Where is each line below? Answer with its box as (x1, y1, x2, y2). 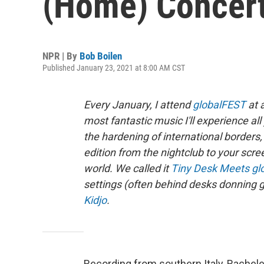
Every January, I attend (84, 98, 193, 111)
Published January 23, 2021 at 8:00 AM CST (42, 63, 185, 72)
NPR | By (42, 50, 80, 62)
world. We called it (84, 162, 171, 174)
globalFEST (193, 98, 246, 111)
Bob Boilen (80, 50, 122, 62)
